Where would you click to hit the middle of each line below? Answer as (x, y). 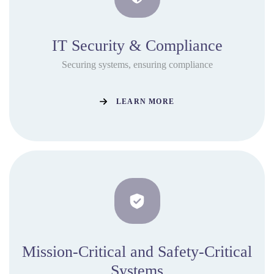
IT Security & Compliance (137, 46)
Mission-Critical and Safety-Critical (137, 252)
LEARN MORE (145, 101)
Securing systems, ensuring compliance (137, 65)
